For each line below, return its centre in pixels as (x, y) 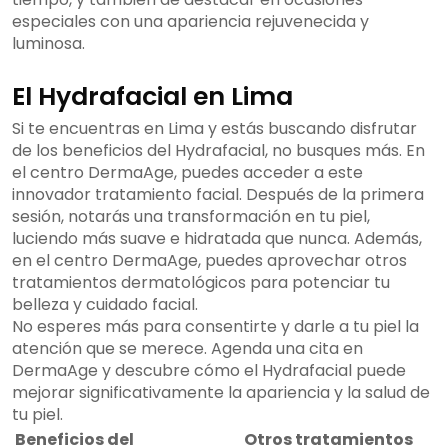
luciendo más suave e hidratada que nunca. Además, (217, 239)
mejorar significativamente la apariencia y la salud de (221, 393)
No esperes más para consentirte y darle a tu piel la (215, 327)
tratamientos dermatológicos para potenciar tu (201, 283)
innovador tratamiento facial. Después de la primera (218, 195)
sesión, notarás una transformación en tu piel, (191, 217)
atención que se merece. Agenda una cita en (187, 349)
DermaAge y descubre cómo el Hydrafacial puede (209, 371)
